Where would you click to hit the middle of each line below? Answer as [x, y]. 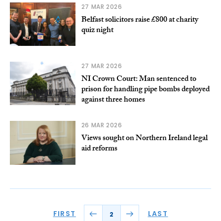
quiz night [97, 31]
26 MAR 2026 [102, 125]
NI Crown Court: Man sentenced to [139, 80]
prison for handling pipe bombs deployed [145, 90]
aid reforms [99, 149]
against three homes [113, 101]
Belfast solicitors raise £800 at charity [140, 21]
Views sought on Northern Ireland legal [144, 139]
